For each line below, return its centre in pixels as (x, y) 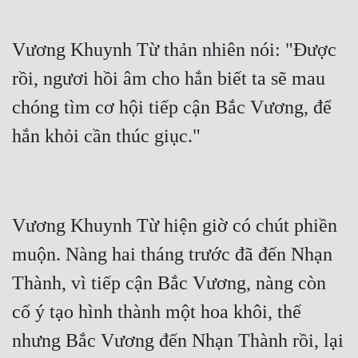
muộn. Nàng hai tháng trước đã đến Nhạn (172, 255)
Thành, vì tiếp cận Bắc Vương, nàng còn (169, 283)
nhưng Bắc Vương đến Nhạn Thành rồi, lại (178, 341)
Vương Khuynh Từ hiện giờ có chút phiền (175, 226)
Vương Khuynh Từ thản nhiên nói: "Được (174, 50)
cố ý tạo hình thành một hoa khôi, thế (157, 312)
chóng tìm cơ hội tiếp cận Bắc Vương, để (172, 107)
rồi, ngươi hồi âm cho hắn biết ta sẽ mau (169, 79)
